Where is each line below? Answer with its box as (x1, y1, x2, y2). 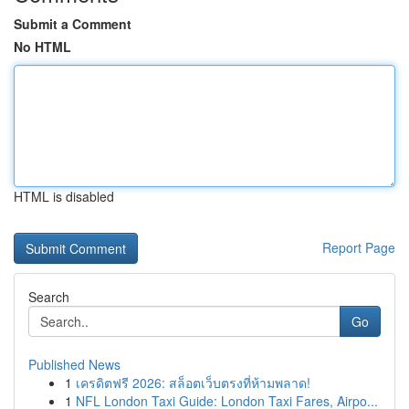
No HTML (14, 37, 71, 56)
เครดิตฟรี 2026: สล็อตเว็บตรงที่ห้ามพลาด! (76, 373, 310, 392)
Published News (28, 355, 121, 373)
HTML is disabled (14, 187, 114, 205)
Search (28, 288, 69, 306)
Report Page (322, 238, 395, 257)
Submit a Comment (14, 15, 131, 33)
